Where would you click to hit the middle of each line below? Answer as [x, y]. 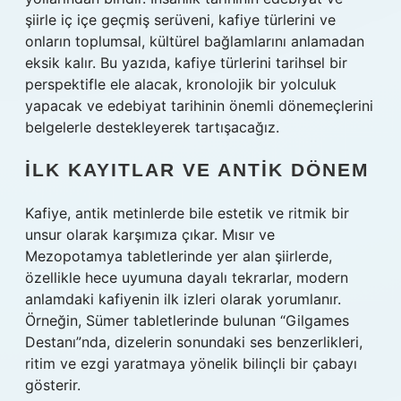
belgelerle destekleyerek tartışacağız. [152, 127]
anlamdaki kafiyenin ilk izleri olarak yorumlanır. [183, 299]
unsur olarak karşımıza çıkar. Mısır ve [150, 235]
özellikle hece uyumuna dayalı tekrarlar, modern [187, 277]
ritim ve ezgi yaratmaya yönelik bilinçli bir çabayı [191, 363]
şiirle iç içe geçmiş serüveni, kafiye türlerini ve [180, 20]
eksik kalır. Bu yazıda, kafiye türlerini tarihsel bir [186, 63]
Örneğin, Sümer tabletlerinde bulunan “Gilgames [187, 320]
